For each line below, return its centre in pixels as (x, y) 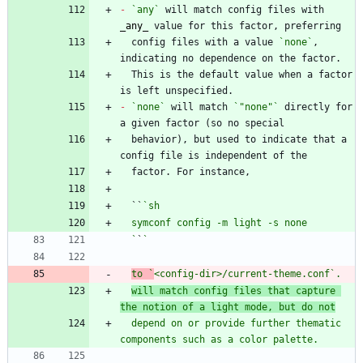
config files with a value (205, 42)
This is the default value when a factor (126, 74)
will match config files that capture (233, 290)
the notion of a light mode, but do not (228, 307)
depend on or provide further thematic (126, 323)
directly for (316, 107)
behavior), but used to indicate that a (126, 139)
